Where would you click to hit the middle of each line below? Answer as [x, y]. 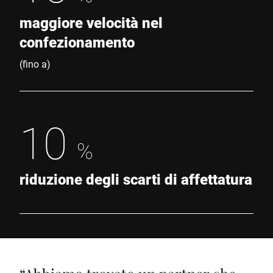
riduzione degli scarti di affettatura [136, 179]
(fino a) [35, 63]
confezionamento [77, 42]
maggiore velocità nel [91, 22]
